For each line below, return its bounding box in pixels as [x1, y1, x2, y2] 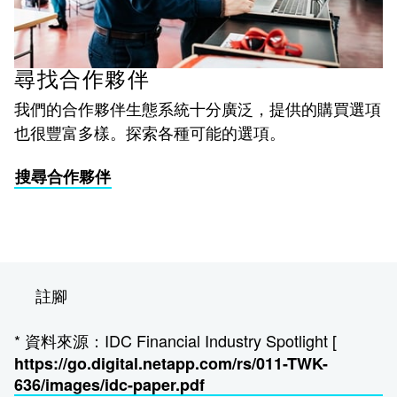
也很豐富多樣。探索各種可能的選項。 [14, 120, 285, 144]
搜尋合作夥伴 [15, 164, 111, 188]
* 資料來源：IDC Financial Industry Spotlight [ [14, 328, 337, 352]
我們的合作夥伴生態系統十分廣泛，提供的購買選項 [14, 96, 381, 120]
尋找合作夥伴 [14, 68, 150, 90]
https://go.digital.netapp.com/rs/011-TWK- [14, 351, 328, 375]
